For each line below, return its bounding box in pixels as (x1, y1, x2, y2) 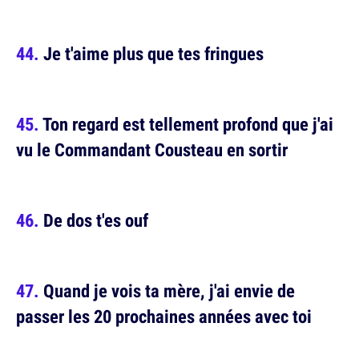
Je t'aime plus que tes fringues (43, 41, 264, 66)
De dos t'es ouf (43, 208, 148, 232)
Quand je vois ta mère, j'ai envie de (43, 278, 295, 303)
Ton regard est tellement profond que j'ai (42, 111, 333, 136)
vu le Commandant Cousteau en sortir (16, 137, 288, 162)
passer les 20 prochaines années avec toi (16, 304, 312, 329)
